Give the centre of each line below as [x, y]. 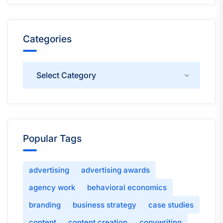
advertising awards [115, 170]
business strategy [105, 205]
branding [45, 205]
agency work [52, 188]
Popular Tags [52, 139]
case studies [171, 205]
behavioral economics [127, 188]
